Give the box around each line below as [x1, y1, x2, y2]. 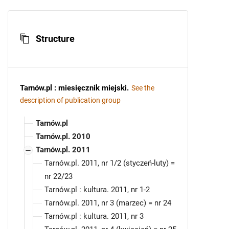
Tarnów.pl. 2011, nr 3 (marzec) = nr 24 [44, 198, 171, 208]
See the [131, 84, 154, 93]
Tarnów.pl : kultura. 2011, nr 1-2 [44, 185, 150, 195]
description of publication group [20, 96, 121, 105]
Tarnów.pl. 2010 [36, 132, 90, 142]
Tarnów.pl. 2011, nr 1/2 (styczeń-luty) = [44, 158, 175, 168]
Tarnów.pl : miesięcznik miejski [20, 83, 127, 93]
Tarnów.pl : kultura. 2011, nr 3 [44, 212, 144, 221]
